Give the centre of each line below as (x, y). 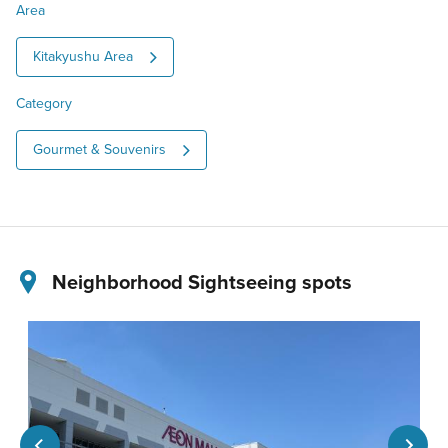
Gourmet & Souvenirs (99, 149)
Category (44, 102)
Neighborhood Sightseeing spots (201, 281)
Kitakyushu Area (83, 56)
